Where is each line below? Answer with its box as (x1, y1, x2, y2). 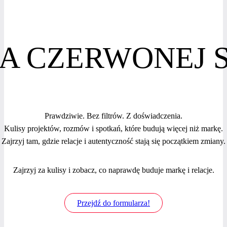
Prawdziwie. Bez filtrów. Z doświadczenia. (45, 111, 182, 120)
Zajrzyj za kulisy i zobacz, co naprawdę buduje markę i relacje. (13, 165, 214, 174)
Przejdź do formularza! (77, 198, 150, 207)
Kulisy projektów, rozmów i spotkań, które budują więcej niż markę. (4, 124, 223, 133)
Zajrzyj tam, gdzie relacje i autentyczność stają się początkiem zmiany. (2, 136, 225, 145)
